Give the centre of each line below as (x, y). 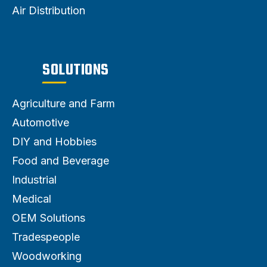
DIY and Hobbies (54, 141)
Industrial (34, 179)
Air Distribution (49, 10)
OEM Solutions (49, 218)
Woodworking (47, 256)
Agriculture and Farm (63, 103)
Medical (32, 198)
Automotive (41, 122)
